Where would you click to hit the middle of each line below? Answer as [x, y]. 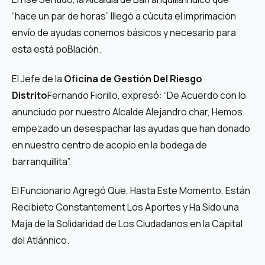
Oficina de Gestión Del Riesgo [133, 78]
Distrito [30, 95]
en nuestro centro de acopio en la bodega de [109, 145]
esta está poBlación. [56, 49]
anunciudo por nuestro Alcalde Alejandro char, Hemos [127, 112]
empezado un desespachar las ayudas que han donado [131, 128]
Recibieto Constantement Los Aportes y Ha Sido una [125, 207]
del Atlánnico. [41, 240]
